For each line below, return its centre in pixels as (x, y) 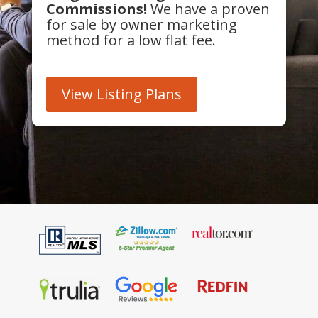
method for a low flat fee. (131, 40)
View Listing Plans (121, 94)
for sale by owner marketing (141, 24)
